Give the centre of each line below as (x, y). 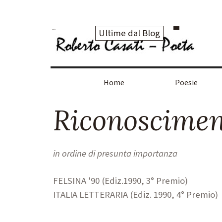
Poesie (186, 83)
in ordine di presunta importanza (115, 154)
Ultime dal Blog (129, 33)
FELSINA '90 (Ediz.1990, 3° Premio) (120, 181)
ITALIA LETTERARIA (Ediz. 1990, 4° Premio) (136, 195)
